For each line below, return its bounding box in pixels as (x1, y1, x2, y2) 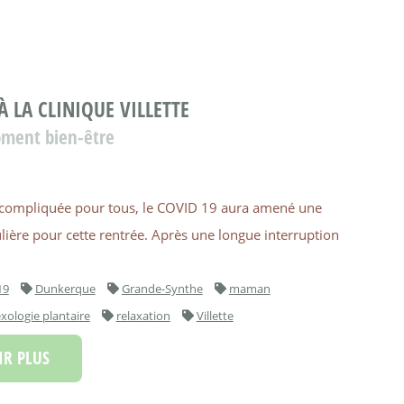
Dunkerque (34, 280, 96, 297)
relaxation (115, 307, 170, 324)
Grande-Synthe (121, 280, 203, 297)
